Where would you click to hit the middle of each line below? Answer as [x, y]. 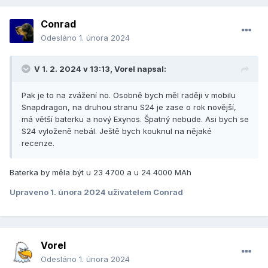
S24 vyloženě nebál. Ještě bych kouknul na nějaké [117, 131]
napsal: [151, 69]
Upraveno [30, 192]
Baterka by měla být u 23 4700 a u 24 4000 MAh [100, 173]
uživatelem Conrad [145, 192]
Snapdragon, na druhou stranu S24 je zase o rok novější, [129, 107]
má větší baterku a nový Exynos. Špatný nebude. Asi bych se [135, 119]
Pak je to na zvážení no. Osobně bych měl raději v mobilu [129, 95]
